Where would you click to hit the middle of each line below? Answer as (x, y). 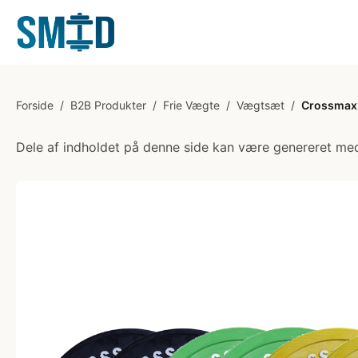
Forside (35, 105)
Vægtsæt (261, 105)
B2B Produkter (108, 105)
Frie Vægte (191, 105)
